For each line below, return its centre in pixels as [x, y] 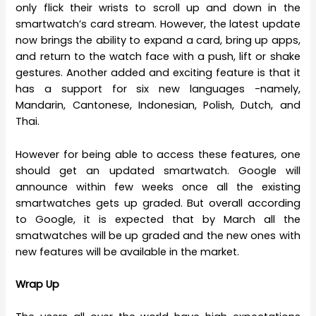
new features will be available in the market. [128, 251]
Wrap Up [38, 285]
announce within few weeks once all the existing [158, 187]
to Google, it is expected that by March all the [158, 219]
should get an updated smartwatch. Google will [158, 170]
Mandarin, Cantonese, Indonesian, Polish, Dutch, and [158, 105]
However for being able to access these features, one [158, 154]
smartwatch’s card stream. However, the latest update [158, 24]
